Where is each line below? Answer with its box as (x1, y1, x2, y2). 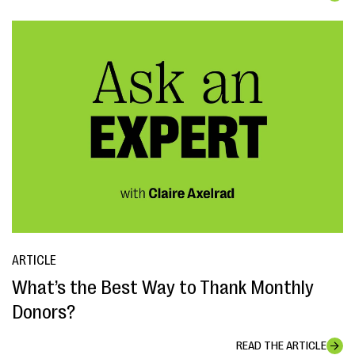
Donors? (12, 300, 75, 323)
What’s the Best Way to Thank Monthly (12, 276, 314, 299)
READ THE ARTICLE (236, 338, 326, 353)
